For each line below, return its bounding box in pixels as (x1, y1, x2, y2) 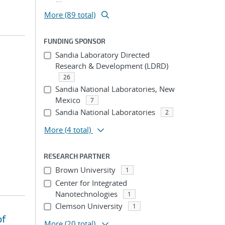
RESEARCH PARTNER (44, 152, 110, 160)
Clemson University (55, 201, 123, 211)
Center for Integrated (55, 178, 127, 188)
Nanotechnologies (55, 189, 118, 199)
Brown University (55, 165, 116, 175)
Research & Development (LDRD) (55, 61, 168, 71)
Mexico (55, 95, 80, 105)
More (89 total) (44, 10, 95, 20)
